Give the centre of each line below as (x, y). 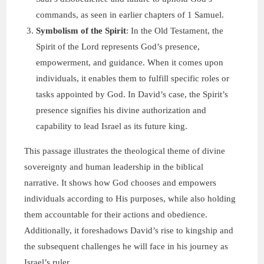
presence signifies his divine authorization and (121, 110)
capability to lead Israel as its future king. (112, 126)
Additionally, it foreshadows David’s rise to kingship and (129, 230)
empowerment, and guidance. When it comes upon (130, 62)
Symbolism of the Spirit (81, 31)
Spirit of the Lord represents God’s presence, (118, 47)
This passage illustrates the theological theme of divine (125, 151)
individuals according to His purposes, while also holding (130, 199)
